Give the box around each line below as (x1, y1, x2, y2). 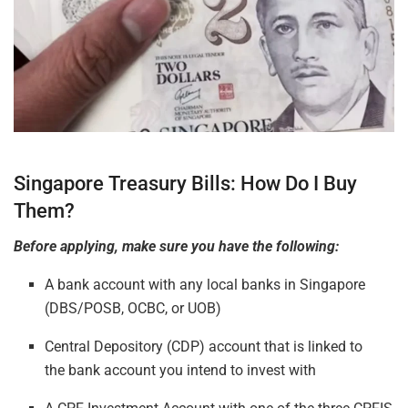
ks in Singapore (266, 275, 366, 293)
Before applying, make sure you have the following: (14, 237, 339, 255)
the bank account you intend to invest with (45, 361, 317, 379)
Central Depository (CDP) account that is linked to (45, 337, 363, 355)
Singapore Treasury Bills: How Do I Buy (14, 171, 357, 195)
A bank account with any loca (45, 275, 235, 293)
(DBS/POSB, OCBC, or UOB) (45, 299, 222, 317)
